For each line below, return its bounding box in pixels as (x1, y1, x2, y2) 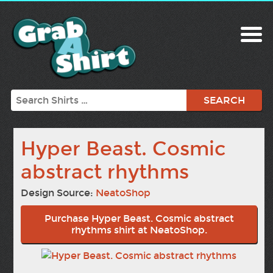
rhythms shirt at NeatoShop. (71, 224, 207, 236)
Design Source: (21, 187, 96, 199)
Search (10, 90, 43, 102)
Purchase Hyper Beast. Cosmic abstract (44, 213, 234, 225)
